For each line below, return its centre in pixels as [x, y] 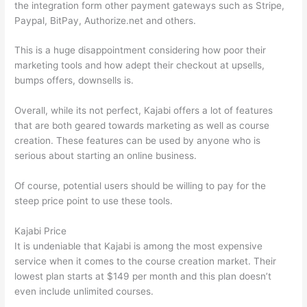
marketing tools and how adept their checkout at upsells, [140, 65]
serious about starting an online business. [106, 156]
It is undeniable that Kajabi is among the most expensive [139, 246]
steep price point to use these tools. [94, 201]
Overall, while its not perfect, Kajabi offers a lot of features [144, 111]
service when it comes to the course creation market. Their [146, 261]
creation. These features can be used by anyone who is [138, 141]
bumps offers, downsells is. [74, 81]
